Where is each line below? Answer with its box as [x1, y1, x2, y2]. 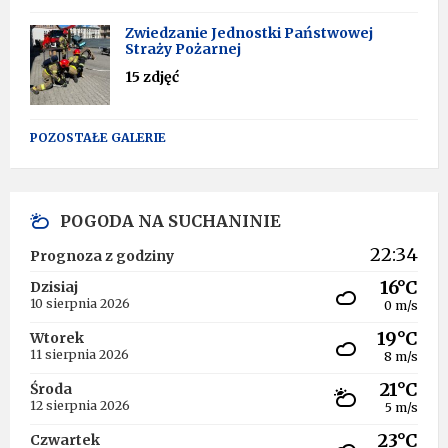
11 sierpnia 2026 [30, 347, 129, 362]
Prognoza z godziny [30, 247, 174, 265]
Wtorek [30, 329, 84, 347]
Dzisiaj [30, 278, 78, 296]
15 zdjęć [125, 68, 179, 86]
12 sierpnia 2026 [30, 398, 130, 413]
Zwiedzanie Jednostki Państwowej [125, 24, 373, 42]
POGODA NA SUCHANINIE [60, 211, 281, 231]
